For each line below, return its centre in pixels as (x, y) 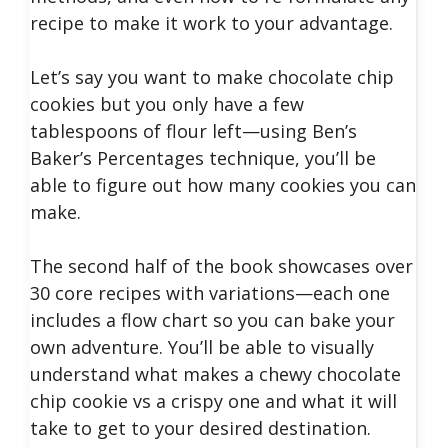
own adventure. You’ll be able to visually (202, 347)
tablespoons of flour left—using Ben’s (193, 131)
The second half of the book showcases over (221, 266)
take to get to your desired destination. (200, 428)
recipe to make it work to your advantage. (211, 23)
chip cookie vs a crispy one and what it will (213, 401)
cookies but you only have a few (167, 104)
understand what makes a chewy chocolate (215, 374)
